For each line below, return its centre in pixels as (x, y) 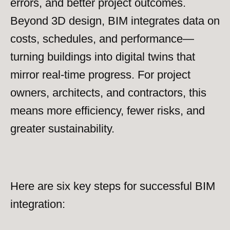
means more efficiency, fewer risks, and (108, 111)
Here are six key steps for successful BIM (113, 186)
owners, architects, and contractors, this (108, 93)
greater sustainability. (62, 129)
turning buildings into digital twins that (103, 57)
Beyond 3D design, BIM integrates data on (115, 21)
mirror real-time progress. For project (100, 75)
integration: (38, 204)
